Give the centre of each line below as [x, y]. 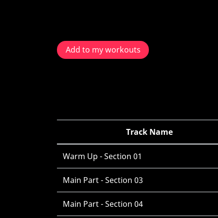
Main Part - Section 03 [103, 180]
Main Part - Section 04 [103, 204]
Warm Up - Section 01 [102, 156]
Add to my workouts [103, 50]
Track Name [149, 132]
